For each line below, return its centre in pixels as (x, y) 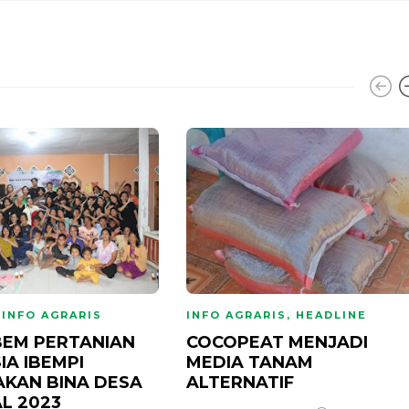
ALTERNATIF (242, 382)
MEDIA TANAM (250, 362)
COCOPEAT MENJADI (277, 342)
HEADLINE (331, 315)
